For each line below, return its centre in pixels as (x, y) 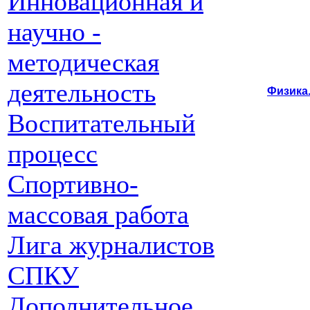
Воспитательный (101, 123)
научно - (54, 32)
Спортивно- (73, 184)
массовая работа (98, 215)
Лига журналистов (111, 245)
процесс (53, 154)
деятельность (82, 93)
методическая (83, 62)
